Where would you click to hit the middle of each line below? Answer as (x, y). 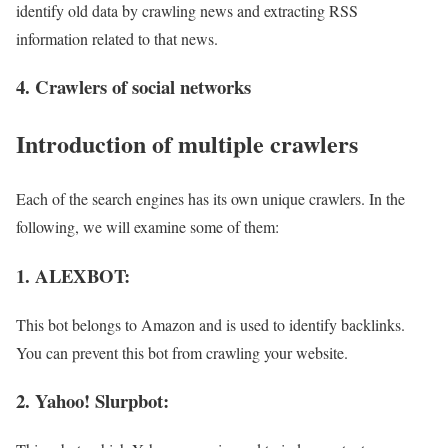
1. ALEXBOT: (73, 275)
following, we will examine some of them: (147, 227)
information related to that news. (117, 38)
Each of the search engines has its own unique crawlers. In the (210, 199)
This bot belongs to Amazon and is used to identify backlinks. (210, 324)
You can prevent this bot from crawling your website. (182, 352)
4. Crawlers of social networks (133, 87)
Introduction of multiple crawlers (187, 144)
